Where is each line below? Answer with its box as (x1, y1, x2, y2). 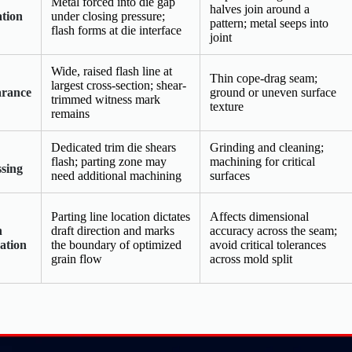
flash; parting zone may (51, 155, 167, 169)
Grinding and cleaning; (210, 141, 324, 155)
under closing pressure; (51, 9, 165, 24)
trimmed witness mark (51, 93, 160, 107)
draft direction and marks (51, 224, 174, 238)
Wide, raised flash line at (51, 64, 172, 79)
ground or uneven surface (210, 86, 336, 100)
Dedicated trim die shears (51, 141, 176, 155)
